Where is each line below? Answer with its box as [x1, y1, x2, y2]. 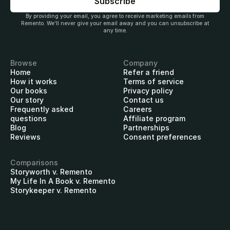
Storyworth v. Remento [10, 167, 92, 177]
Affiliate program [123, 114, 185, 123]
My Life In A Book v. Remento [10, 177, 116, 186]
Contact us [123, 95, 164, 105]
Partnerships [123, 123, 169, 132]
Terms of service [123, 77, 184, 86]
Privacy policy [123, 86, 173, 95]
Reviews [10, 132, 41, 142]
